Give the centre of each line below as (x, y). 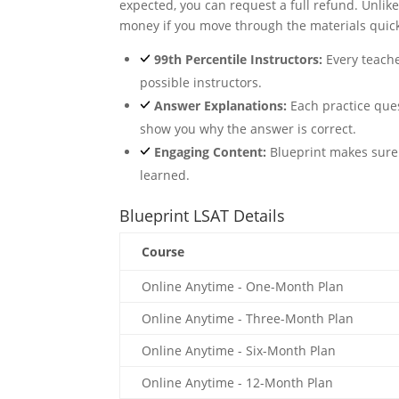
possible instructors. (200, 82)
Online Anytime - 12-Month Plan (238, 383)
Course (163, 252)
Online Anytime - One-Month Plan (243, 286)
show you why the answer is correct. (248, 129)
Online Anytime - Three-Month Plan (248, 318)
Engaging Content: (211, 152)
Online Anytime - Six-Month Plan (239, 350)
